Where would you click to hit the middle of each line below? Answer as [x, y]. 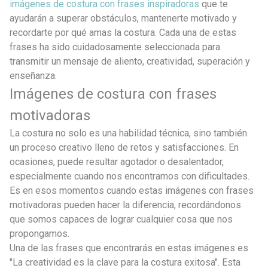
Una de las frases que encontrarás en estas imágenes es [129, 248]
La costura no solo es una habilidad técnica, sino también [128, 133]
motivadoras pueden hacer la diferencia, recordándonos [125, 205]
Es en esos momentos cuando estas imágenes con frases [132, 190]
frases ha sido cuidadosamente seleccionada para [115, 47]
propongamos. [39, 233]
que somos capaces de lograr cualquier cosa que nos [121, 219]
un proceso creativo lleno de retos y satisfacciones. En [124, 147]
